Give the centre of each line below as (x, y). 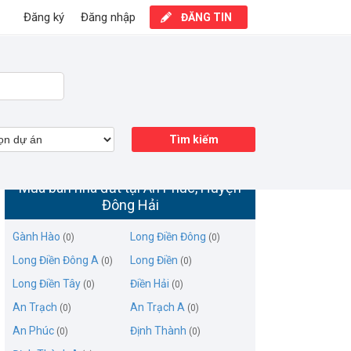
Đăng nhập (108, 17)
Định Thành (158, 331)
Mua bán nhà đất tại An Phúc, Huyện (130, 188)
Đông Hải (130, 205)
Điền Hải (150, 284)
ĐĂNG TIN (206, 17)
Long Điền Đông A (56, 260)
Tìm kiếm (194, 139)
